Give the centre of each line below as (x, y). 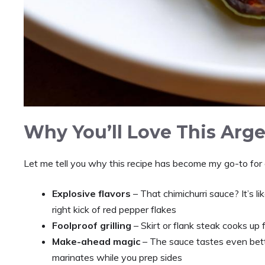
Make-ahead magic (96, 241)
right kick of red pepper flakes (114, 209)
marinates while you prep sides (117, 257)
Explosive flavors (91, 193)
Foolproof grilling (92, 225)
